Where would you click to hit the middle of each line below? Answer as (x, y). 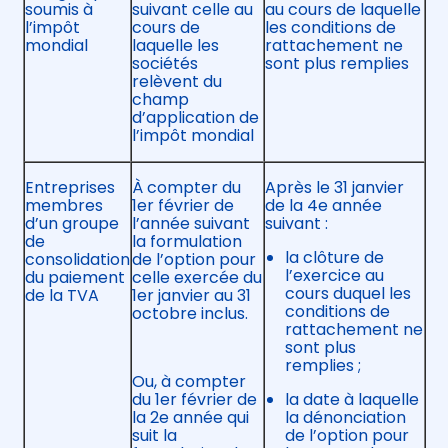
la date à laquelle (351, 400)
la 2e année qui (190, 418)
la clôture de (334, 258)
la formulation (186, 242)
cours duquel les (347, 294)
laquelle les (175, 46)
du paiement (74, 278)
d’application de (195, 118)
